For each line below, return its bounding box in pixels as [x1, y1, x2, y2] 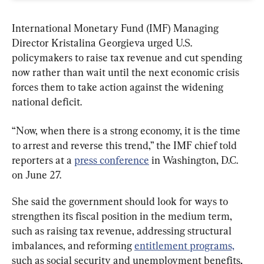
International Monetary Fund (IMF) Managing [12, 21, 221, 34]
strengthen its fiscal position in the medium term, [12, 209, 235, 222]
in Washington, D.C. [149, 153, 240, 166]
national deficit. [12, 95, 82, 108]
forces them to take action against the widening [12, 80, 226, 93]
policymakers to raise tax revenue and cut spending [12, 51, 245, 64]
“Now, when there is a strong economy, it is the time [12, 124, 243, 137]
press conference [74, 153, 149, 166]
